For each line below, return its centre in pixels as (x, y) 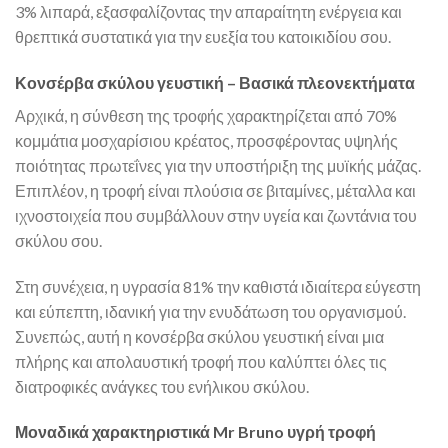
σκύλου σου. (58, 240)
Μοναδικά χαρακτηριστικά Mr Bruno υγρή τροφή (195, 432)
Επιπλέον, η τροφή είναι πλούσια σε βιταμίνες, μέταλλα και (215, 190)
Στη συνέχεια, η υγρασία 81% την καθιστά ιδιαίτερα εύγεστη (218, 286)
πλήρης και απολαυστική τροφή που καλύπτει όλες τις (201, 361)
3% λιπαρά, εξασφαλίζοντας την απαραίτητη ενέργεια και (208, 12)
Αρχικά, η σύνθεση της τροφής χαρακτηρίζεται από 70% (206, 115)
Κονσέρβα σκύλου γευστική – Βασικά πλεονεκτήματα (215, 82)
